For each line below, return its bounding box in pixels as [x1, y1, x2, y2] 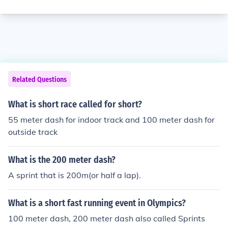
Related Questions [12, 75, 67, 84]
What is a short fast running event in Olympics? [8, 197, 186, 209]
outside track [8, 127, 58, 137]
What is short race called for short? [8, 99, 142, 110]
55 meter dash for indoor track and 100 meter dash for [8, 115, 215, 125]
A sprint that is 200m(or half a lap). [8, 170, 141, 180]
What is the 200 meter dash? [8, 154, 116, 165]
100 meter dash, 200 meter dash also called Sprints [8, 213, 205, 223]
